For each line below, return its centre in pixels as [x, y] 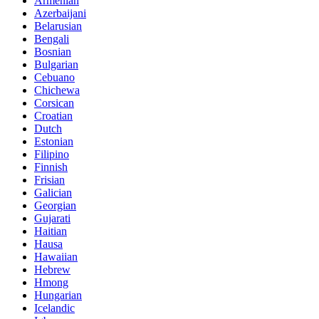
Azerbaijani [60, 14]
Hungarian [58, 296]
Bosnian [53, 52]
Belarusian [58, 26]
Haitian [51, 231]
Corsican [54, 103]
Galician [53, 193]
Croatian [53, 116]
